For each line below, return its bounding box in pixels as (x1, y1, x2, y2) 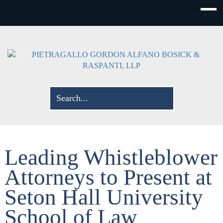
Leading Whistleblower (4, 144, 218, 170)
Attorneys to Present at (4, 164, 212, 190)
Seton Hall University (4, 184, 203, 210)
